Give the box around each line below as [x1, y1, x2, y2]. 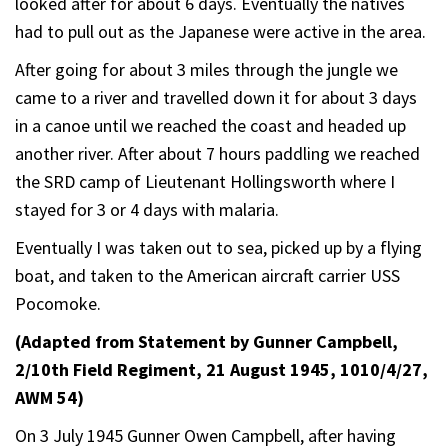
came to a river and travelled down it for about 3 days [15, 85, 417, 109]
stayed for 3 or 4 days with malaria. [15, 197, 279, 221]
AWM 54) [15, 385, 84, 409]
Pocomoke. [15, 291, 101, 315]
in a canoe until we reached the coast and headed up [15, 113, 406, 137]
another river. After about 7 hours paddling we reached [15, 141, 420, 165]
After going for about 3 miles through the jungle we [15, 57, 398, 81]
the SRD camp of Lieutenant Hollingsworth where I [15, 169, 395, 193]
